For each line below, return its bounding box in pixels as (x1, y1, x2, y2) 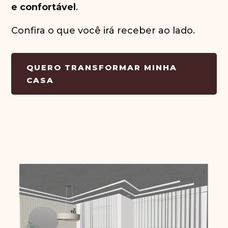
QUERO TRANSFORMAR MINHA (26, 63, 178, 73)
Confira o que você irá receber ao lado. (11, 25, 195, 37)
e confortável (11, 2, 76, 13)
